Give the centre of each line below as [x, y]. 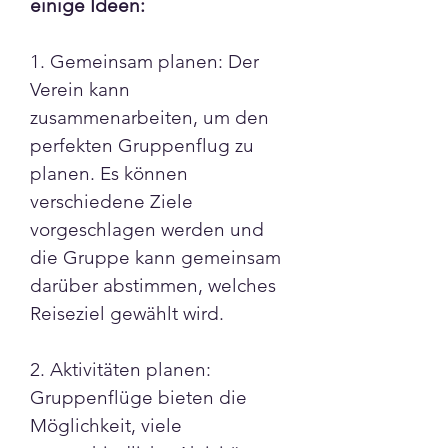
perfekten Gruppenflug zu [142, 145]
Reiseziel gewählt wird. [127, 313]
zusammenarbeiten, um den [149, 117]
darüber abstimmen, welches [153, 285]
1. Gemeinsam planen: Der [144, 61]
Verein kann [80, 89]
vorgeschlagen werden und [147, 229]
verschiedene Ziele [111, 201]
